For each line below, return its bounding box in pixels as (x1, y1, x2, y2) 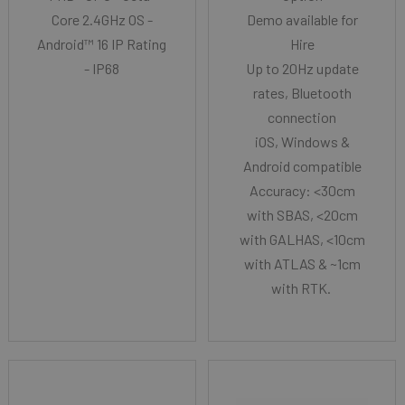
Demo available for (246, 10, 358, 28)
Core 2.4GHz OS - (51, 10, 153, 28)
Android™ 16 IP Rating (37, 34, 167, 52)
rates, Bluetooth (252, 83, 352, 101)
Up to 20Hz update (245, 59, 359, 77)
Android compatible (242, 156, 362, 174)
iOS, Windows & (254, 132, 350, 150)
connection (268, 108, 337, 126)
